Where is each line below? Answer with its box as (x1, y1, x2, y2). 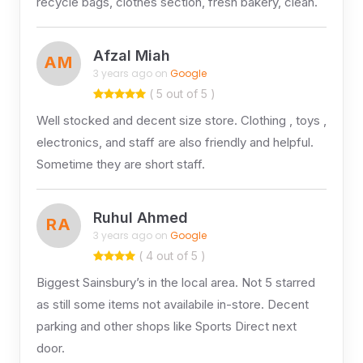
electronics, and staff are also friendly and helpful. (36, 134, 314, 150)
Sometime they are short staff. (36, 156, 205, 172)
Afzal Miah (92, 47, 170, 65)
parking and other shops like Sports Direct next (36, 318, 297, 334)
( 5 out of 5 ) (145, 86, 216, 100)
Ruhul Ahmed (92, 209, 188, 227)
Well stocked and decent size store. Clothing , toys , (36, 112, 327, 128)
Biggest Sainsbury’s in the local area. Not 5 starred (36, 274, 315, 290)
